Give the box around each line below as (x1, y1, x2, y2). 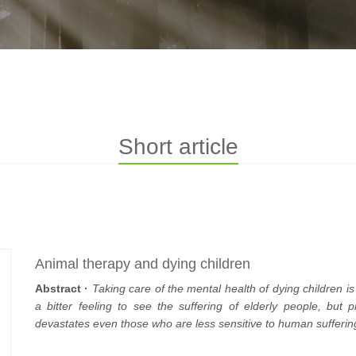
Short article (118, 134, 238, 159)
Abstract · (35, 282, 89, 295)
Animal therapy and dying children (35, 256, 250, 272)
